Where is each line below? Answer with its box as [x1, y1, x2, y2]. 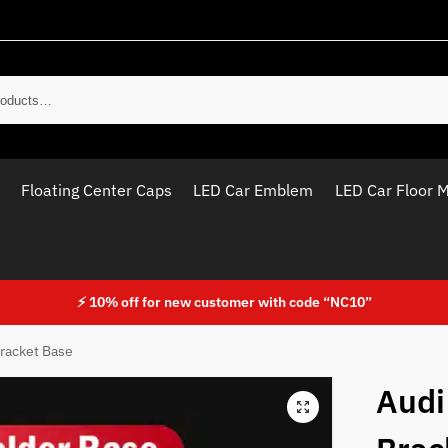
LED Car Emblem [193, 180, 314, 200]
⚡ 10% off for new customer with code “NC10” [76, 293, 372, 311]
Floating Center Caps [20, 180, 172, 200]
